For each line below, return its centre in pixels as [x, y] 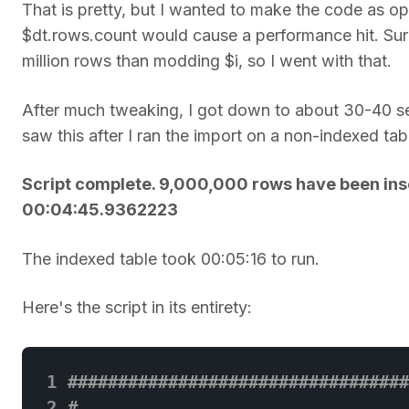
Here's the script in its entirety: [137, 308]
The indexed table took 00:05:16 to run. [171, 258]
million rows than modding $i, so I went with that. [207, 60]
